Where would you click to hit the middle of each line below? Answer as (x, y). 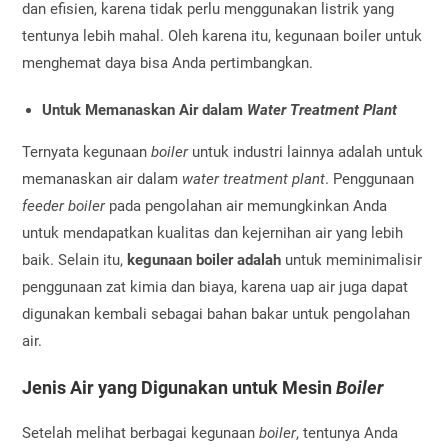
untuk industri (238, 151)
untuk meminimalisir (354, 259)
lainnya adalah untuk (355, 151)
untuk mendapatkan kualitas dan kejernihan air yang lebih (213, 232)
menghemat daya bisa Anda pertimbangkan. (168, 62)
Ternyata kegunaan (87, 151)
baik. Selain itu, (75, 259)
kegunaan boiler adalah (206, 259)
